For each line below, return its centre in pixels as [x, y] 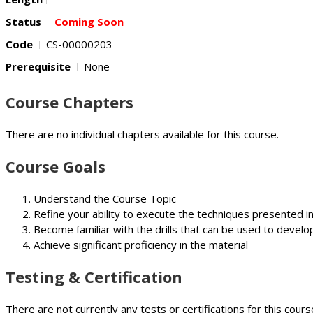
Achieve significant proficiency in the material [141, 244]
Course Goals [56, 166]
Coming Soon [89, 21]
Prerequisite [39, 66]
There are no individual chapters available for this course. [142, 134]
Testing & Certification [94, 276]
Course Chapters [70, 102]
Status [25, 21]
